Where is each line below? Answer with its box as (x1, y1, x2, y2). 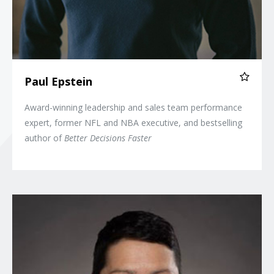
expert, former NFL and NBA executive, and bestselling (24, 117, 242, 128)
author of (24, 132, 64, 144)
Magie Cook (137, 196, 185, 208)
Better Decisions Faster (64, 132, 152, 144)
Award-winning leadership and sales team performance (24, 102, 242, 113)
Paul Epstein (24, 74, 92, 89)
